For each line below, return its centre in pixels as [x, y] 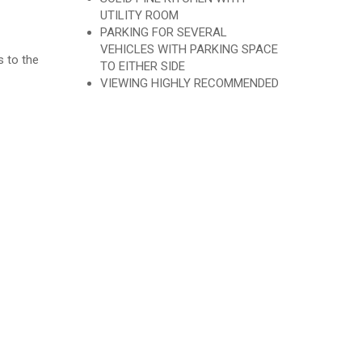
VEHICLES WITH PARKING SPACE [189, 49]
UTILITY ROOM [139, 15]
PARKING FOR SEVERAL [163, 32]
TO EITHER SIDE [142, 66]
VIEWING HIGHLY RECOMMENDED [189, 83]
